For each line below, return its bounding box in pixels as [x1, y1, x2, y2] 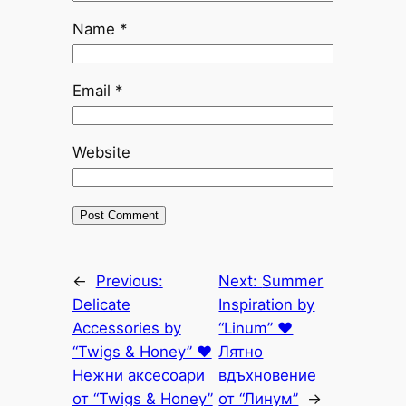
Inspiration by [218, 295, 315, 314]
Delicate [72, 295, 130, 314]
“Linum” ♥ [218, 319, 294, 338]
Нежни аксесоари [72, 366, 205, 385]
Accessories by [72, 319, 181, 338]
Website [72, 143, 130, 162]
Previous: [95, 272, 163, 291]
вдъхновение [218, 366, 317, 385]
